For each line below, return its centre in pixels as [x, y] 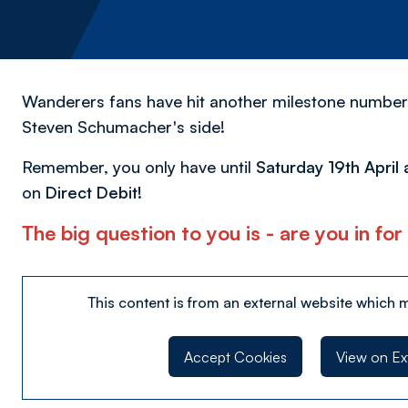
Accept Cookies [235, 357]
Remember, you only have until [139, 167]
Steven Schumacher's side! [123, 127]
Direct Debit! [94, 192]
